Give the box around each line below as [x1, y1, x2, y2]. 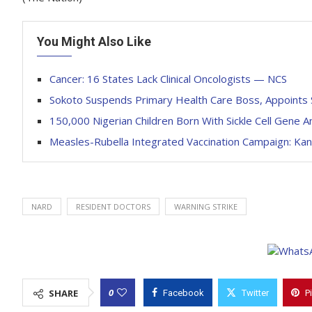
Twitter [242, 288, 269, 298]
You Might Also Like [37, 34, 151, 49]
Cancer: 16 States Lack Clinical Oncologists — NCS [49, 72, 287, 86]
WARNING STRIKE [174, 201, 237, 212]
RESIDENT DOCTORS [76, 201, 150, 212]
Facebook [163, 288, 204, 298]
